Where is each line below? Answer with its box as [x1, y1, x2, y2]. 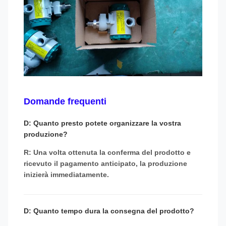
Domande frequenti [24, 96, 106, 106]
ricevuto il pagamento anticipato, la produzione [24, 159, 187, 167]
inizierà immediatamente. [24, 170, 109, 179]
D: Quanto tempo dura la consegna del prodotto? [24, 206, 194, 215]
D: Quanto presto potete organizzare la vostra [24, 119, 181, 127]
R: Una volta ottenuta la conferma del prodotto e [24, 148, 191, 156]
